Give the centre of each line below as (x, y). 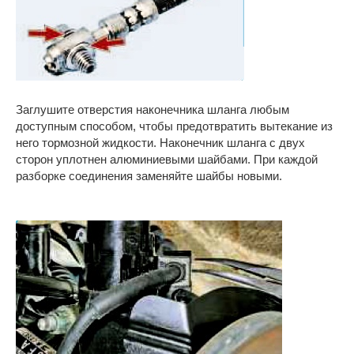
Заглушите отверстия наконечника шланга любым (153, 109)
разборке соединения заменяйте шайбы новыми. (149, 176)
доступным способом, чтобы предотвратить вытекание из (174, 126)
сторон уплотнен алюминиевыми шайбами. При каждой (167, 159)
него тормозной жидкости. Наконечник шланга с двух (160, 143)
